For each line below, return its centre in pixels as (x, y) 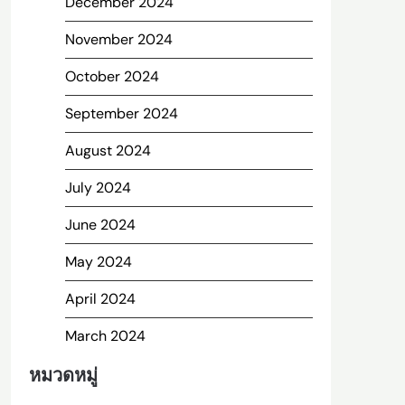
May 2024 (98, 262)
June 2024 (100, 225)
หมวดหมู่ (63, 375)
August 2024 (108, 151)
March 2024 (105, 336)
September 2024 (121, 113)
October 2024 (112, 76)
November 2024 (118, 39)
